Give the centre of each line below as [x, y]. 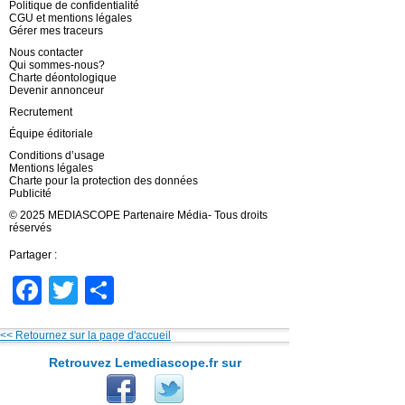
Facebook [106, 290]
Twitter [121, 290]
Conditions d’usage [57, 155]
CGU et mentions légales [71, 18]
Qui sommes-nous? [57, 65]
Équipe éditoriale [51, 133]
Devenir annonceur [57, 90]
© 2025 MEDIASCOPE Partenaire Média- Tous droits [138, 215]
